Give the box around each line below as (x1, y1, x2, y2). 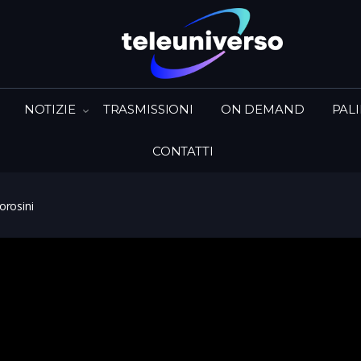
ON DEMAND (220, 101, 305, 117)
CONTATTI (151, 143, 214, 159)
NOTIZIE (23, 101, 76, 117)
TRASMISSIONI (102, 101, 193, 117)
